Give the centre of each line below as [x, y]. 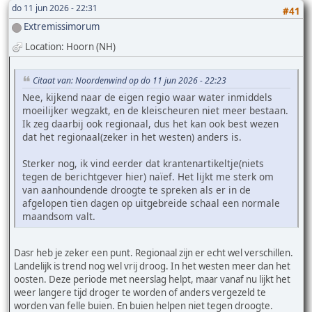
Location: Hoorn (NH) [70, 46]
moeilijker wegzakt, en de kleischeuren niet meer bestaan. [155, 111]
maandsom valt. [59, 217]
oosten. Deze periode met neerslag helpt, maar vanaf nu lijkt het [152, 280]
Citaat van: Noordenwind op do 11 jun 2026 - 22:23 [130, 80]
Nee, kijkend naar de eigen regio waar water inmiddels [147, 97]
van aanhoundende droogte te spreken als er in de [136, 190]
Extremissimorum [62, 27]
